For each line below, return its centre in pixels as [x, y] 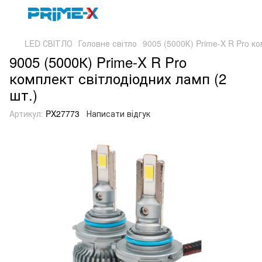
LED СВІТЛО [49, 43]
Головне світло [108, 43]
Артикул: [26, 113]
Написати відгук [118, 113]
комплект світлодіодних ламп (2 [118, 78]
